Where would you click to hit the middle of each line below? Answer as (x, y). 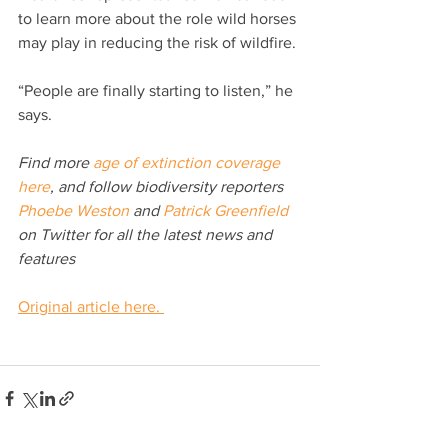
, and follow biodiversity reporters (168, 186)
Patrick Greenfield (225, 210)
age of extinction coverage (188, 162)
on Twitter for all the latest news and (147, 234)
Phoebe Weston (73, 210)
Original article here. (91, 306)
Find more (55, 162)
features (46, 258)
